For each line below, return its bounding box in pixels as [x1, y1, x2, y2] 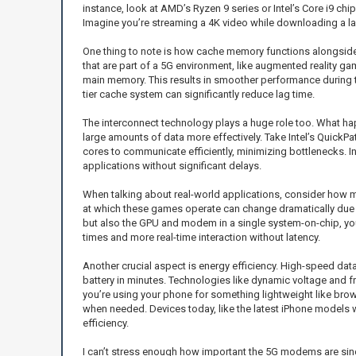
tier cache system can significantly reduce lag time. [82, 87, 315, 100]
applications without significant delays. [82, 159, 261, 172]
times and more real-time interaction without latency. [82, 230, 320, 243]
